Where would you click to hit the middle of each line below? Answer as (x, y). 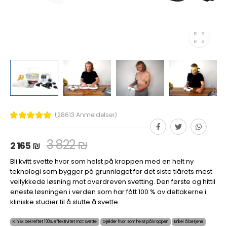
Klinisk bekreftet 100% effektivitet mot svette (55, 221)
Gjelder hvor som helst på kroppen (136, 221)
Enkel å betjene (189, 221)
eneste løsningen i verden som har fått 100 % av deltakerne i (108, 192)
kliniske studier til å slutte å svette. (65, 202)
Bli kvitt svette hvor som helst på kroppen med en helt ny (102, 161)
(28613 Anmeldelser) (86, 115)
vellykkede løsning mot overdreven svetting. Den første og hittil (113, 181)
